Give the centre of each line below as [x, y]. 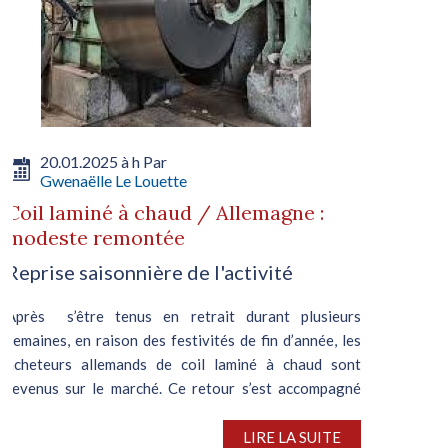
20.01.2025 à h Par [103, 161]
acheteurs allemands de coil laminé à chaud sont [183, 363]
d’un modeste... [53, 411]
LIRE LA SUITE [291, 436]
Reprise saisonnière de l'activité [149, 271]
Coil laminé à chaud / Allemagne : [164, 212]
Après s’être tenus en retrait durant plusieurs [183, 315]
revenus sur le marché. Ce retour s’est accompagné [183, 387]
